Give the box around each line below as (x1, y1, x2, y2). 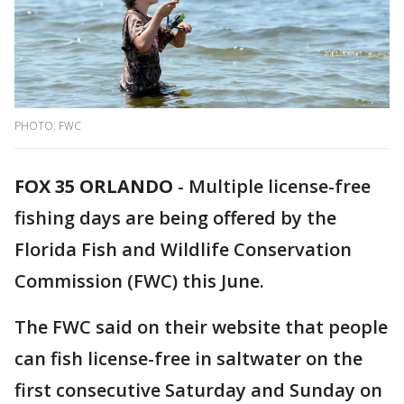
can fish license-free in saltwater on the (14, 346, 363, 372)
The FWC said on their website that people (14, 315, 388, 340)
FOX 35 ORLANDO (14, 174, 173, 199)
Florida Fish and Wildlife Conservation (14, 237, 352, 262)
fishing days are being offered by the (14, 206, 336, 231)
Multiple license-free (188, 174, 371, 199)
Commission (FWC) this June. (14, 269, 264, 294)
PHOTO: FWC (14, 118, 81, 134)
